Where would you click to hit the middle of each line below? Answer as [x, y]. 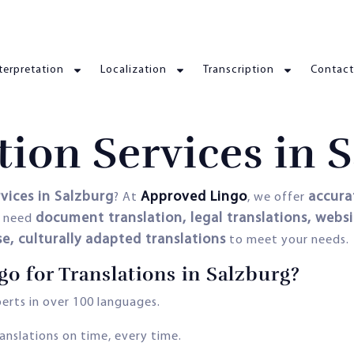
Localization [134, 70]
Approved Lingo [194, 197]
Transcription [239, 70]
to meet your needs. [288, 240]
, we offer [278, 197]
